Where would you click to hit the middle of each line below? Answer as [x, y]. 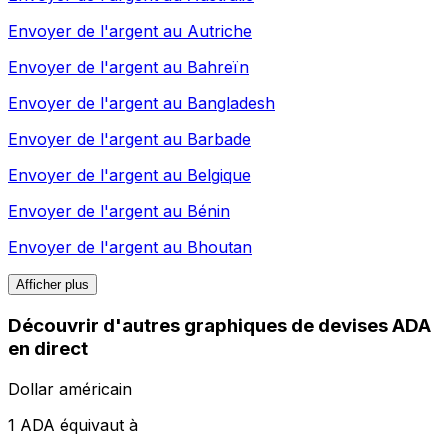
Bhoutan [219, 247]
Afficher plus [52, 285]
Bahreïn [218, 67]
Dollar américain [70, 388]
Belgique [219, 175]
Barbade [219, 139]
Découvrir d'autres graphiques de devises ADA [219, 326]
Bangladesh [231, 103]
